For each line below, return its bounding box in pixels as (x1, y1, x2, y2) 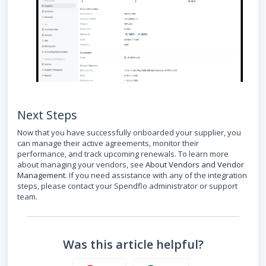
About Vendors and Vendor (145, 159, 244, 170)
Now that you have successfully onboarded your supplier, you (17, 127, 241, 138)
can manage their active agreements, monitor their (17, 138, 199, 149)
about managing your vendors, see (17, 159, 145, 170)
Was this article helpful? (62, 236, 204, 253)
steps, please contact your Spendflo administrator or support (17, 180, 237, 192)
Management (17, 170, 65, 181)
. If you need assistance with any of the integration (65, 170, 247, 181)
